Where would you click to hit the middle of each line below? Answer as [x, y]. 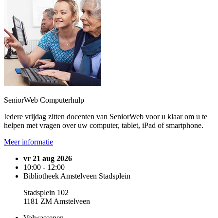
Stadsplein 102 [46, 192]
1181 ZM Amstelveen [57, 201]
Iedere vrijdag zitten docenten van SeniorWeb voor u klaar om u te [106, 117]
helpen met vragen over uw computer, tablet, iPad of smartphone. [104, 125]
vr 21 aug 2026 [48, 158]
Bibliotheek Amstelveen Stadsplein [77, 176]
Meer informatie [28, 142]
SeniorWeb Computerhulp [44, 100]
